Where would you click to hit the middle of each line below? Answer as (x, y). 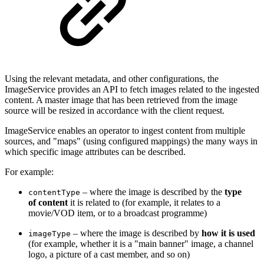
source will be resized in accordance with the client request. (115, 111)
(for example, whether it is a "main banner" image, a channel (141, 244)
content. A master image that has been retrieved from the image (121, 100)
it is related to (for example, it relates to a (145, 203)
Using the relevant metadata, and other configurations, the (112, 79)
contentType (54, 193)
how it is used (228, 233)
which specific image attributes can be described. (95, 152)
